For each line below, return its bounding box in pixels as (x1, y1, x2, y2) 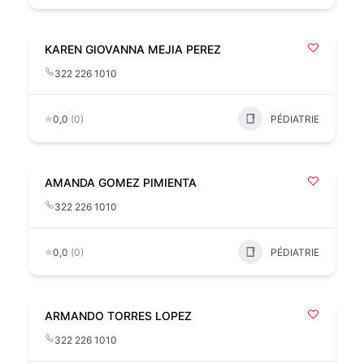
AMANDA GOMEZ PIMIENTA (45, 175, 197, 190)
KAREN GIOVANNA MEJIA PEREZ (45, 42, 221, 57)
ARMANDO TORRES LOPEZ (45, 309, 192, 323)
